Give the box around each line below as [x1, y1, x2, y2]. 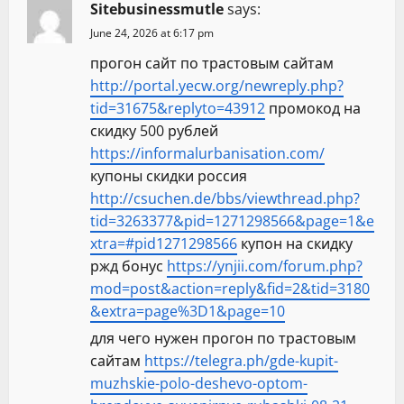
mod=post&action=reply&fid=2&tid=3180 [90, 279, 370, 299]
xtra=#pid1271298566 [90, 234, 237, 254]
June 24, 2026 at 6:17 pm [90, 25, 214, 41]
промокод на [265, 98, 361, 119]
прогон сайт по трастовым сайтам [90, 53, 334, 74]
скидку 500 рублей [90, 121, 218, 142]
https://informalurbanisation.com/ [90, 143, 325, 164]
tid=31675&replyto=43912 [90, 98, 265, 119]
